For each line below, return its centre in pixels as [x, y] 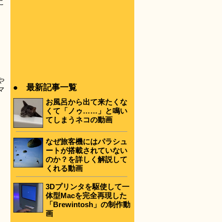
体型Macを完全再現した [86, 196]
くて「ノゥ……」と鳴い [86, 111]
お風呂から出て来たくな [86, 102]
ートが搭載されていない [86, 150]
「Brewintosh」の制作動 [88, 205]
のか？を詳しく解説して [86, 159]
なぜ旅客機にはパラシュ [86, 141]
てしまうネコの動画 [79, 120]
